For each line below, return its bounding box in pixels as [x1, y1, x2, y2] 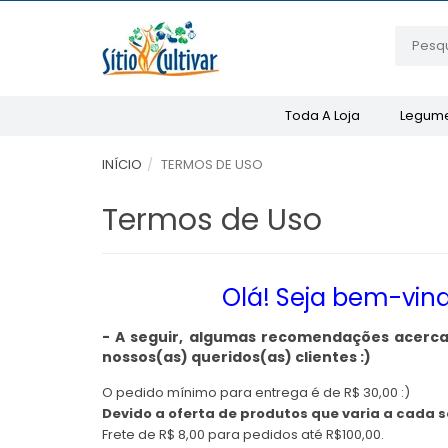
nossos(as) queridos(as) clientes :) [102, 347, 371, 367]
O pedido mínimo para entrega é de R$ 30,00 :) [102, 383, 410, 402]
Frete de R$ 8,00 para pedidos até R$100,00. [102, 425, 384, 444]
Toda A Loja [284, 106, 360, 125]
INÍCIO [102, 155, 142, 174]
